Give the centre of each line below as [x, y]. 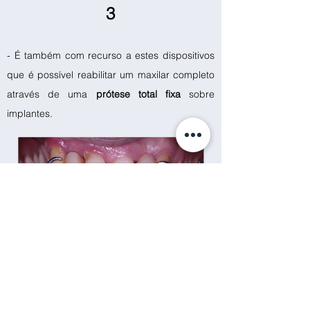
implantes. [30, 113]
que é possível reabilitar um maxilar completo [111, 75]
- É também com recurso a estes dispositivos [111, 55]
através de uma [52, 94]
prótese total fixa [138, 94]
